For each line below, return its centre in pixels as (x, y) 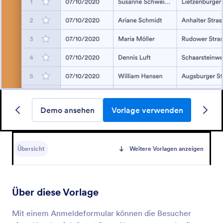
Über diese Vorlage (55, 192)
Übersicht (31, 149)
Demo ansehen (67, 110)
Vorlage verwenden (147, 110)
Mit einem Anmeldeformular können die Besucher (102, 213)
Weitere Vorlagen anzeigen (167, 149)
